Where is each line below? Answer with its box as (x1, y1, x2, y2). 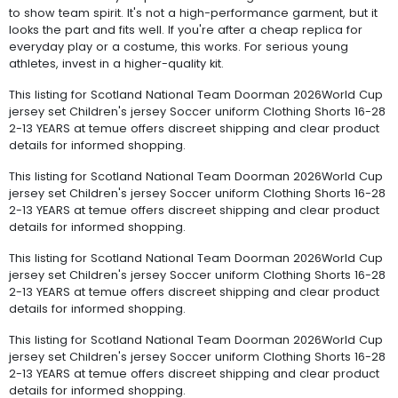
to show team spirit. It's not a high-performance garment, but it (9, 4, 378, 20)
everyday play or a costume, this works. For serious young (9, 38, 348, 54)
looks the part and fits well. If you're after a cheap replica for (9, 21, 362, 37)
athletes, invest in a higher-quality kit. (9, 55, 224, 71)
